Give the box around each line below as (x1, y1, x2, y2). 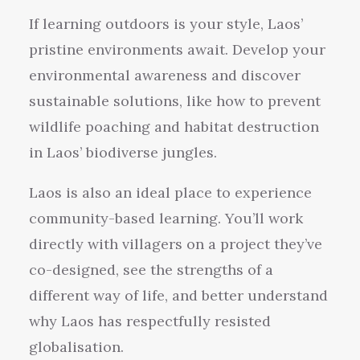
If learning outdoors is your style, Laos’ (29, 14, 303, 33)
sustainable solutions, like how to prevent (29, 92, 321, 110)
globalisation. (29, 337, 124, 356)
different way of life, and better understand (29, 286, 328, 305)
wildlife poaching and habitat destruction (29, 117, 319, 136)
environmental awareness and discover (29, 66, 301, 84)
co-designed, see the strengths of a (29, 260, 273, 279)
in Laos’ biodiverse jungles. (29, 143, 217, 162)
